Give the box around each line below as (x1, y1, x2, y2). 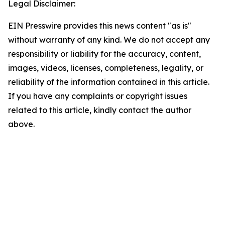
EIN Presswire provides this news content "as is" (8, 21, 191, 31)
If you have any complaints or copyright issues (8, 91, 187, 101)
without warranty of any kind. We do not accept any (8, 35, 210, 45)
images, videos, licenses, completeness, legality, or (8, 63, 203, 73)
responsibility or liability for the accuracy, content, (8, 49, 201, 59)
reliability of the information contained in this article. (8, 77, 209, 87)
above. (8, 119, 35, 130)
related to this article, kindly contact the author (8, 105, 191, 116)
